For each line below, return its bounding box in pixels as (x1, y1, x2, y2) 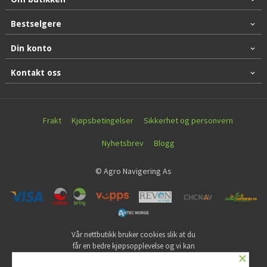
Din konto (10, 44, 52, 54)
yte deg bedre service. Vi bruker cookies (71, 252, 196, 262)
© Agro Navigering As (95, 165, 172, 176)
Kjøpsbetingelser (72, 115, 134, 126)
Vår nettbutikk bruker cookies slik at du (72, 229, 195, 240)
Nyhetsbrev (101, 138, 144, 149)
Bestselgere (10, 19, 61, 29)
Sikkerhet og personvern (144, 115, 234, 126)
